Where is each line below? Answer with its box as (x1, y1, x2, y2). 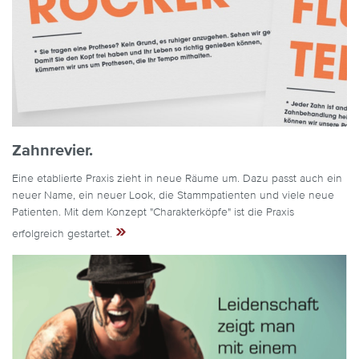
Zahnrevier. (12, 142, 93, 159)
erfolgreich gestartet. (12, 228, 115, 240)
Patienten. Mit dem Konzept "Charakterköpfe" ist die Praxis (12, 206, 294, 218)
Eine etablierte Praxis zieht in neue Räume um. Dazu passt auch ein (12, 172, 342, 184)
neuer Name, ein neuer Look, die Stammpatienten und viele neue (12, 189, 334, 201)
